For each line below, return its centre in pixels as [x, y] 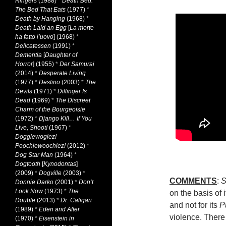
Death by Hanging [40, 19]
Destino [49, 82]
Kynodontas [60, 164]
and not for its [194, 205]
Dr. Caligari [76, 200]
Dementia [29, 55]
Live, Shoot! [31, 128]
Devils [24, 91]
